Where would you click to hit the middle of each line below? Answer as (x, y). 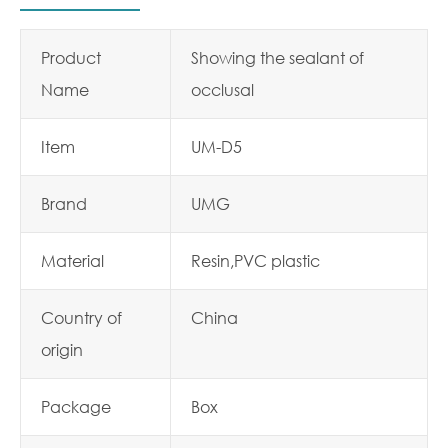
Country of (81, 317)
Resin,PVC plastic (255, 260)
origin (62, 349)
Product (71, 57)
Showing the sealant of (277, 57)
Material (72, 260)
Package (76, 406)
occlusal (222, 89)
